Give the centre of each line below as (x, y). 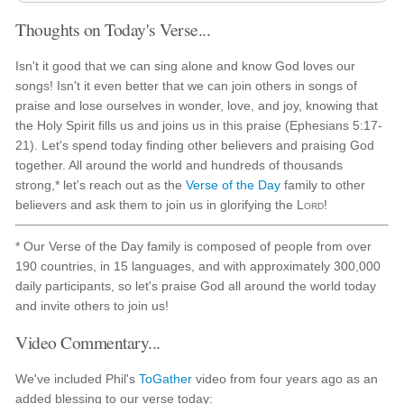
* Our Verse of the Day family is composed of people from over (194, 246)
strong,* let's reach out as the (101, 185)
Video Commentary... (88, 342)
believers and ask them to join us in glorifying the (156, 205)
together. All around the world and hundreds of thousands (179, 165)
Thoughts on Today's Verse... (113, 29)
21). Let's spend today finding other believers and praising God (195, 145)
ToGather (166, 379)
